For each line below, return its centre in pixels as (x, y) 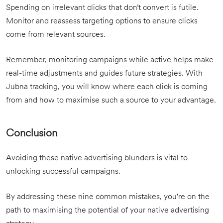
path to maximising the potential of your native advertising (108, 211)
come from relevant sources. (56, 35)
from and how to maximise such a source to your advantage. (111, 101)
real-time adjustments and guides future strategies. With (104, 74)
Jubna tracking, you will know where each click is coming (107, 87)
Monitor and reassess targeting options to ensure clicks (102, 21)
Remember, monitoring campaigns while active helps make (110, 60)
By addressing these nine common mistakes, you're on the (108, 197)
